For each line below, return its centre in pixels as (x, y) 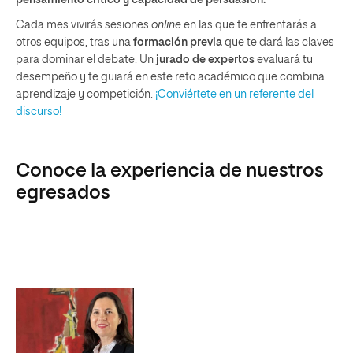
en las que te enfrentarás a (249, 25)
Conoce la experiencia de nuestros (170, 171)
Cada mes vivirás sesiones (84, 25)
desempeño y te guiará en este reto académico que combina (170, 77)
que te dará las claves (278, 43)
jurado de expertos (205, 60)
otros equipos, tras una (74, 43)
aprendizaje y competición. (85, 95)
